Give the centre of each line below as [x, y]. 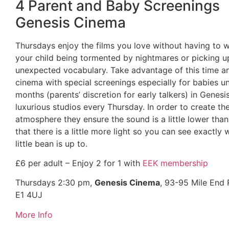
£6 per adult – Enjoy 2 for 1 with [79, 163]
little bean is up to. [51, 143]
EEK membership [175, 163]
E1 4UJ [29, 195]
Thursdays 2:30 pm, [55, 183]
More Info [34, 214]
